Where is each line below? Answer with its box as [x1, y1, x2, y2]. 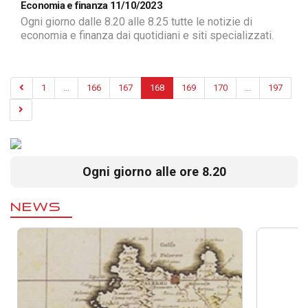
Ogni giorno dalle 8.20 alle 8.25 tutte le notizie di [21, 15, 252, 29]
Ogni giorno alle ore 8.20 [82, 164, 226, 179]
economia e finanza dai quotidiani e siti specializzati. [21, 29, 274, 43]
